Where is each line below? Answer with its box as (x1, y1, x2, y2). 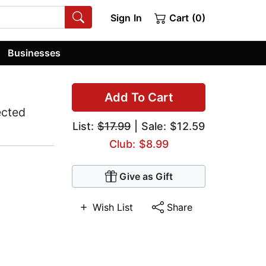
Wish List (93, 201, 133, 214)
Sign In (110, 12, 142, 24)
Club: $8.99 (109, 138, 169, 151)
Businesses (8, 46, 61, 59)
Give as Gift (119, 170, 173, 183)
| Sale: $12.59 (131, 120, 205, 133)
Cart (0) (166, 12, 205, 24)
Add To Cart (104, 90, 173, 105)
